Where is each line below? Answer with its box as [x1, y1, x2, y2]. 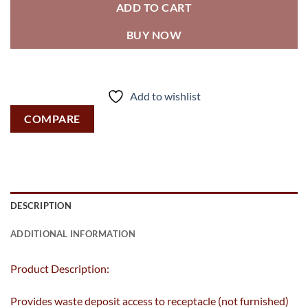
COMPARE [24, 112, 80, 126]
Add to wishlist [130, 89, 201, 104]
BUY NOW [126, 28, 182, 42]
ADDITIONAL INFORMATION [10, 228, 135, 240]
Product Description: [10, 261, 109, 276]
